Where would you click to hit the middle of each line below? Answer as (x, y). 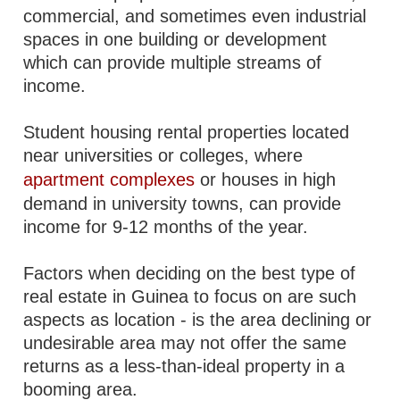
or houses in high (266, 179)
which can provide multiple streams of (173, 62)
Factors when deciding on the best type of (190, 273)
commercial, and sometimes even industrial (195, 16)
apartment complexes (109, 179)
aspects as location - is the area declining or (198, 320)
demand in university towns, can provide (183, 204)
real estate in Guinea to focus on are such (190, 296)
